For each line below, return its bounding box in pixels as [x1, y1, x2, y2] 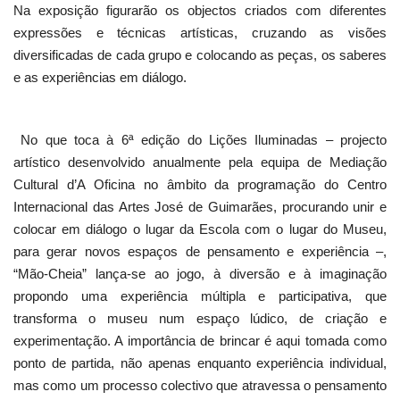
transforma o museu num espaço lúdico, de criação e [13, 311, 387, 327]
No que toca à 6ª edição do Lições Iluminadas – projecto [13, 132, 387, 148]
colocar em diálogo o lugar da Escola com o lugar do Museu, [13, 221, 387, 237]
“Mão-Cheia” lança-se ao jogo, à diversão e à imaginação [13, 266, 387, 282]
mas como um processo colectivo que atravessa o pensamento [13, 378, 387, 394]
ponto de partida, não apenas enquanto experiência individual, [13, 355, 387, 371]
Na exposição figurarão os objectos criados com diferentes [13, 3, 387, 19]
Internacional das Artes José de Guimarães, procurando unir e [13, 199, 387, 215]
